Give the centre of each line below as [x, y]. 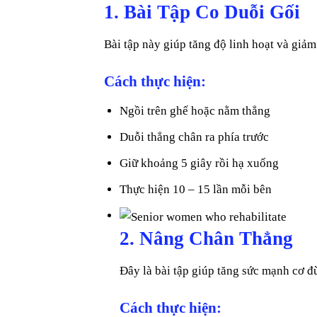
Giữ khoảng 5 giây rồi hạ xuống [200, 163]
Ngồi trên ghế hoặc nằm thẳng [195, 110]
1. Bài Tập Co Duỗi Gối [202, 12]
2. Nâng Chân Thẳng [207, 239]
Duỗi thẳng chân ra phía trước [195, 137]
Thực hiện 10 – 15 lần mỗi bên [196, 190]
